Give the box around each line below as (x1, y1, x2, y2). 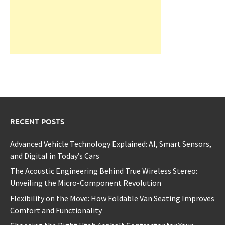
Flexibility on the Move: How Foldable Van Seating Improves (10, 193, 214, 203)
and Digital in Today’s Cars (10, 151, 99, 161)
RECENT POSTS (10, 116, 64, 127)
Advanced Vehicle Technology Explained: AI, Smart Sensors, (10, 139, 211, 149)
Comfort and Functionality (10, 205, 102, 215)
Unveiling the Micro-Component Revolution (10, 178, 161, 188)
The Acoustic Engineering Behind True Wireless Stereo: (10, 166, 197, 176)
